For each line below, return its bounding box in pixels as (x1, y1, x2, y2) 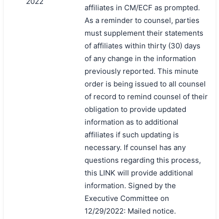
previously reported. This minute (84, 66, 198, 76)
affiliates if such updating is (84, 130, 179, 139)
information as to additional (84, 117, 178, 127)
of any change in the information (84, 53, 196, 63)
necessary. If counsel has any (84, 142, 186, 152)
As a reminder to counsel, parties (84, 15, 199, 25)
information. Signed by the (84, 180, 176, 190)
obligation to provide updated (84, 104, 186, 114)
